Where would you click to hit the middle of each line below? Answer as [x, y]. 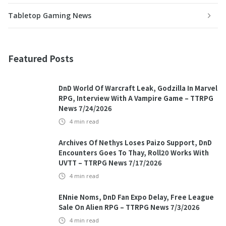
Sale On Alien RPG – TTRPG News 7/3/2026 [129, 207]
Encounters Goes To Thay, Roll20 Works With [134, 153]
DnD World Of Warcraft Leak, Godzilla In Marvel [138, 88]
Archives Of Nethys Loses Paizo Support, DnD [135, 143]
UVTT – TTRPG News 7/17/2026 [110, 163]
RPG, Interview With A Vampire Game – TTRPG [136, 98]
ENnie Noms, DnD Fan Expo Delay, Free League [136, 197]
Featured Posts [41, 59]
